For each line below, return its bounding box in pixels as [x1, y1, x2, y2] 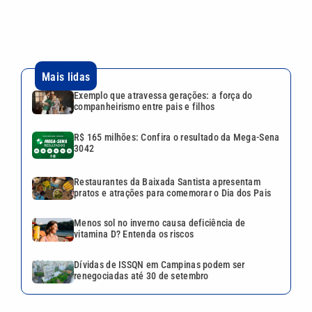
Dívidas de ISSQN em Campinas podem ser [74, 259, 245, 271]
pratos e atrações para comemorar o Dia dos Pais [74, 187, 272, 198]
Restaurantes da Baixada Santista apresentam [74, 175, 261, 187]
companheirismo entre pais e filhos [74, 101, 215, 113]
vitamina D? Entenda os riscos [74, 228, 194, 240]
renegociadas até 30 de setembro [74, 270, 209, 282]
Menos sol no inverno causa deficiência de [74, 217, 246, 229]
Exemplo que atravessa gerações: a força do [74, 90, 253, 102]
